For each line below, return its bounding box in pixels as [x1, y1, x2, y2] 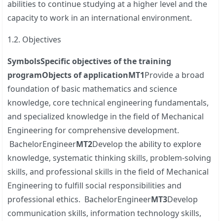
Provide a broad [145, 69, 205, 80]
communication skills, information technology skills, [7, 207, 202, 219]
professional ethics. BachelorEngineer [7, 193, 151, 205]
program [7, 69, 42, 80]
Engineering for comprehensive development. [7, 124, 180, 136]
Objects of [42, 69, 82, 80]
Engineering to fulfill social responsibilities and [7, 180, 182, 191]
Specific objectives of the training [40, 55, 172, 67]
